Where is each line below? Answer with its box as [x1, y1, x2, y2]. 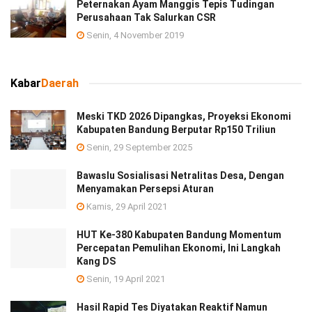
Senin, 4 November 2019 [84, 29, 184, 40]
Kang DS [77, 255, 116, 267]
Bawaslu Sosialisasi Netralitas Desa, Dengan [77, 169, 284, 181]
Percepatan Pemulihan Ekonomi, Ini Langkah [77, 242, 281, 253]
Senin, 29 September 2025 [84, 141, 192, 153]
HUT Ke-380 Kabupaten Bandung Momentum [77, 228, 281, 240]
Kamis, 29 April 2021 [84, 201, 167, 212]
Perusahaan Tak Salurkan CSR [77, 11, 216, 23]
